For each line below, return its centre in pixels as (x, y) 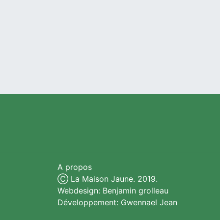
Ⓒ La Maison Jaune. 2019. (108, 179)
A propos (75, 167)
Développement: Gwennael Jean (117, 203)
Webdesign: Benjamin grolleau (113, 191)
